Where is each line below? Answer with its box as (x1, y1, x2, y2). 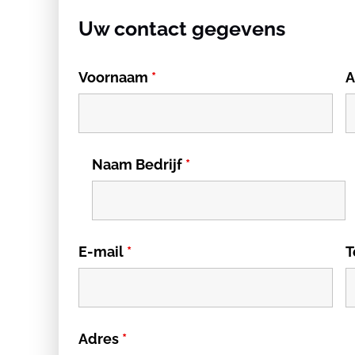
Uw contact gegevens (78, 17, 285, 40)
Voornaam (78, 69, 151, 86)
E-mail (78, 243, 127, 260)
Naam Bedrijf (91, 156, 185, 173)
